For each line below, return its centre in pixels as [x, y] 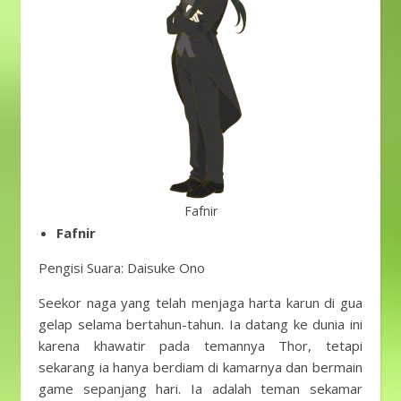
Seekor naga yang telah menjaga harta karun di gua [200, 303]
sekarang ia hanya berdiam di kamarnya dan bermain [200, 367]
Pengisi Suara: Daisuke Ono [122, 268]
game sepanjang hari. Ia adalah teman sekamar [200, 388]
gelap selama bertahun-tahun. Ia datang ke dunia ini [200, 324]
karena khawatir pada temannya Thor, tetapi [200, 346]
